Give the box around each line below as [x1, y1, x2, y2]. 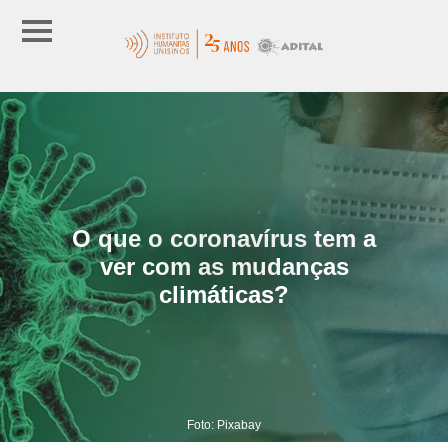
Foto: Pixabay [187, 417, 261, 432]
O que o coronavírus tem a [72, 224, 376, 252]
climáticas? [159, 280, 289, 308]
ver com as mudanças [99, 252, 349, 280]
